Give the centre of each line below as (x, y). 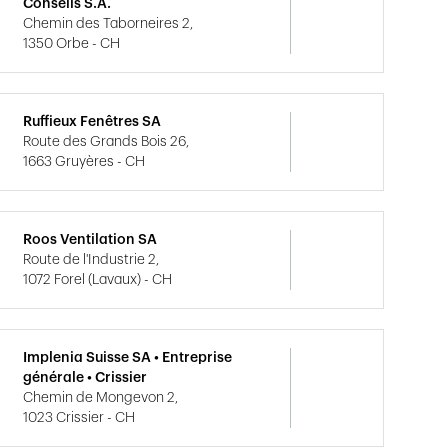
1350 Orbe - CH (72, 44)
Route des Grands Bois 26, (106, 142)
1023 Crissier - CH (79, 418)
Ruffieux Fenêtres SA (92, 122)
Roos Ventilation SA (90, 240)
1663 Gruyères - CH (84, 162)
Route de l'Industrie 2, (91, 260)
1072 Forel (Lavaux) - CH (98, 280)
